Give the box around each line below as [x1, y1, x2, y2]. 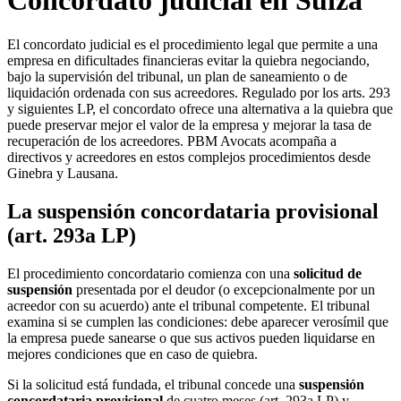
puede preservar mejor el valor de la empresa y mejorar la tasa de [7, 116, 371, 132]
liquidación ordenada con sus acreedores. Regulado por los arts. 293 [7, 84, 390, 100]
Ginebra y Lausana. [7, 165, 118, 181]
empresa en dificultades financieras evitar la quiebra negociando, [7, 52, 370, 68]
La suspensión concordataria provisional [7, 199, 379, 223]
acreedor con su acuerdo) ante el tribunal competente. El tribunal [7, 297, 370, 313]
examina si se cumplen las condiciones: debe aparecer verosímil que [7, 313, 388, 329]
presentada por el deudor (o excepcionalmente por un [73, 281, 375, 297]
